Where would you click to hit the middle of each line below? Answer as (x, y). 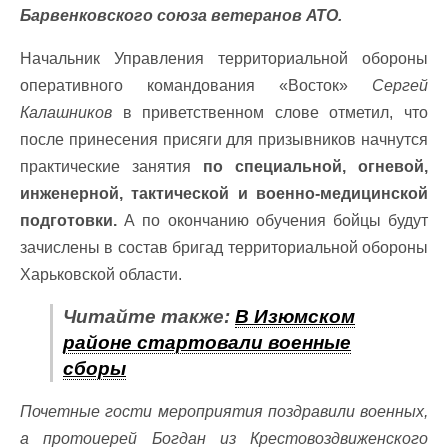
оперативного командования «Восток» (196, 85)
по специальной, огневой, (315, 166)
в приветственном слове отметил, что (270, 112)
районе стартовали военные (207, 342)
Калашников (66, 112)
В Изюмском (295, 316)
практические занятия (111, 166)
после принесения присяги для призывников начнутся (224, 139)
